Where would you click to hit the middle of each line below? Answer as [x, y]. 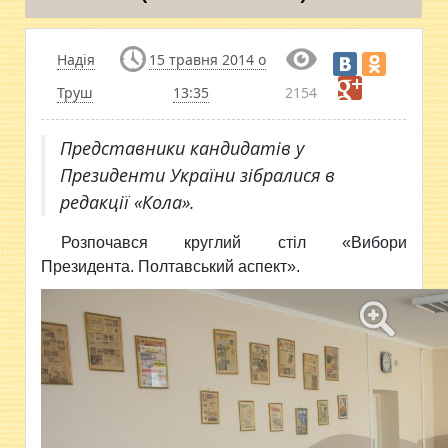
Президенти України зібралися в [198, 175]
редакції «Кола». [128, 202]
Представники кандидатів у [182, 148]
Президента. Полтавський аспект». [171, 266]
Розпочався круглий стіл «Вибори [234, 242]
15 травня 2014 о [208, 59]
